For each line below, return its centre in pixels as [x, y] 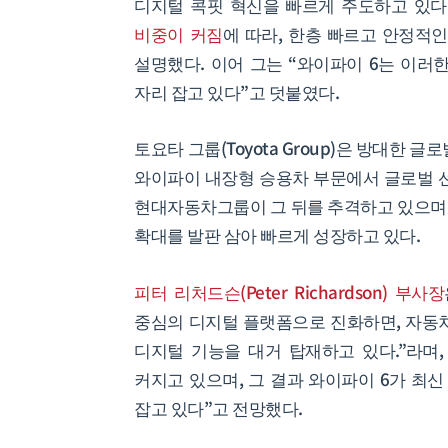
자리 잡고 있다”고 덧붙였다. [237, 92]
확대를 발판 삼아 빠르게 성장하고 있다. [277, 235]
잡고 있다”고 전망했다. [218, 407]
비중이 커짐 [178, 34]
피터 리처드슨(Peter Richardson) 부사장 [289, 291]
